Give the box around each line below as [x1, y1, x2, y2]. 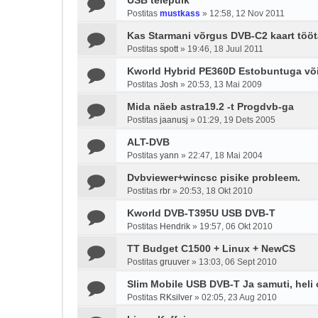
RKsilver [160, 292, 192, 302]
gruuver [160, 257, 190, 267]
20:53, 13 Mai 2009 [187, 79, 262, 89]
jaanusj [160, 115, 188, 125]
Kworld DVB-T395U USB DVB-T [127, 207, 275, 219]
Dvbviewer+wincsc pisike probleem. [127, 172, 300, 183]
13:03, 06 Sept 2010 [199, 257, 277, 267]
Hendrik [160, 221, 190, 231]
